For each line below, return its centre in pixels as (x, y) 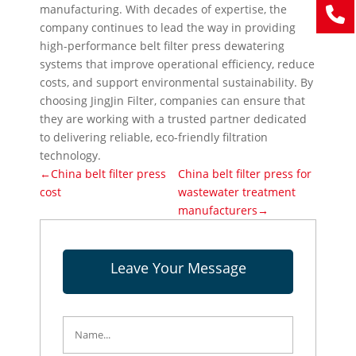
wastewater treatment (237, 192)
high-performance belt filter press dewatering (163, 46)
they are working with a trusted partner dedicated (174, 119)
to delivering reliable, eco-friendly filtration (154, 137)
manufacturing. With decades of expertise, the (164, 10)
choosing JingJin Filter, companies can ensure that (173, 101)
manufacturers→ (223, 211)
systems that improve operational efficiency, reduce (178, 64)
